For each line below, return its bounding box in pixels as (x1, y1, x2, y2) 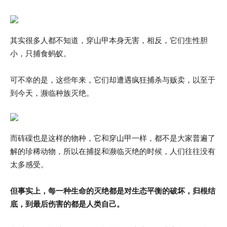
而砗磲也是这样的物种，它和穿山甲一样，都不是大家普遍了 (10, 134, 215, 142)
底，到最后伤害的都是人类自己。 (10, 200, 124, 208)
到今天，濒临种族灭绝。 (10, 89, 94, 97)
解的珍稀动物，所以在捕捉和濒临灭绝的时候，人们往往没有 (10, 147, 215, 156)
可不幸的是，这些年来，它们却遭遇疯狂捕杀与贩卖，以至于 (10, 75, 215, 84)
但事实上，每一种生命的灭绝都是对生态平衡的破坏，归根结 (10, 186, 215, 195)
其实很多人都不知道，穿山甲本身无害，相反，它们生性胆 (10, 36, 208, 45)
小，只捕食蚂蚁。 (10, 49, 71, 58)
